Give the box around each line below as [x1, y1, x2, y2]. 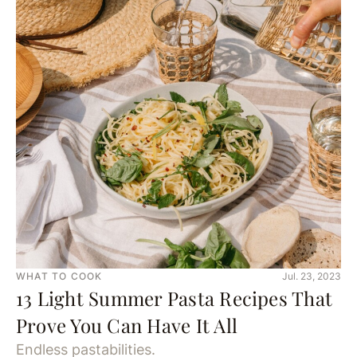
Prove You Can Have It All [16, 312, 238, 338]
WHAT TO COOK [16, 270, 103, 282]
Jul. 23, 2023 [282, 270, 341, 282]
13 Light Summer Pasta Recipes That [16, 285, 333, 311]
